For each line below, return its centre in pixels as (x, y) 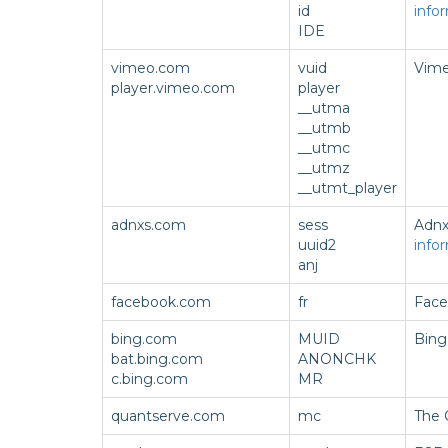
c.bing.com (149, 379)
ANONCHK (337, 359)
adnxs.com (148, 225)
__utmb (324, 128)
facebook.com (161, 302)
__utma (324, 108)
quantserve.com (168, 416)
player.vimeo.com (173, 88)
